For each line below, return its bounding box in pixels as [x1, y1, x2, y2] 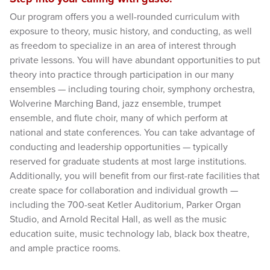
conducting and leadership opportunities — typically [10, 141, 228, 154]
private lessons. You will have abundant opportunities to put [10, 54, 260, 67]
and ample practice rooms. [10, 242, 121, 255]
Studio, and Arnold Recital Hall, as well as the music [10, 213, 227, 226]
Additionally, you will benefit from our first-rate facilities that [10, 170, 260, 183]
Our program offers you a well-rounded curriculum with [10, 11, 240, 24]
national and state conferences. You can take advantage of [10, 127, 255, 139]
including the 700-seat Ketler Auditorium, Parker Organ [10, 199, 241, 212]
